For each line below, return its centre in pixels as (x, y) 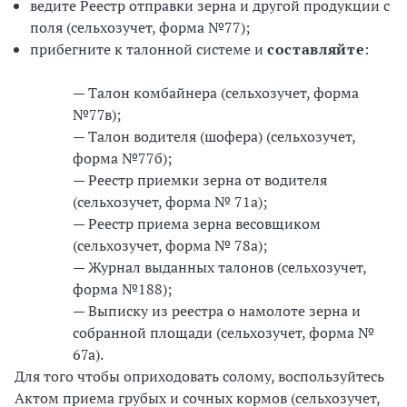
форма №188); (122, 289)
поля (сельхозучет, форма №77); (140, 27)
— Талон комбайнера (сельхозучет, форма (216, 93)
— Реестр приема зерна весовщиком (197, 223)
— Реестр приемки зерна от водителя (200, 180)
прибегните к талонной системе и (149, 49)
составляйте (316, 49)
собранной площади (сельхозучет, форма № (223, 333)
